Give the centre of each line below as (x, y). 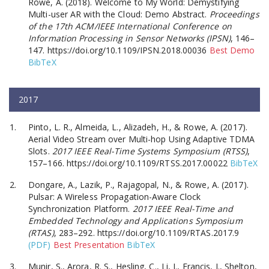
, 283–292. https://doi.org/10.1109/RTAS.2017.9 (147, 232)
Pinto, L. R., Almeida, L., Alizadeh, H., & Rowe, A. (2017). (138, 127)
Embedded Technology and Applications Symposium (135, 220)
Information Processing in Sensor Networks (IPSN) (129, 38)
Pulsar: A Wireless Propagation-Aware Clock (115, 196)
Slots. (40, 151)
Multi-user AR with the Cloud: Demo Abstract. (119, 14)
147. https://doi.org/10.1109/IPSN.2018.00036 (118, 50)
